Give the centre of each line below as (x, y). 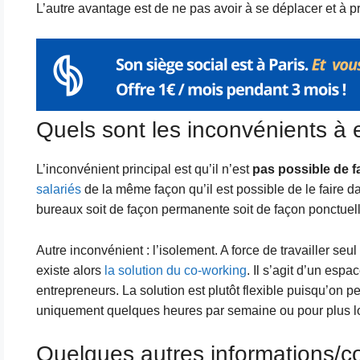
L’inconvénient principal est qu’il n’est (144, 170)
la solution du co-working (175, 270)
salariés (58, 190)
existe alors (70, 270)
